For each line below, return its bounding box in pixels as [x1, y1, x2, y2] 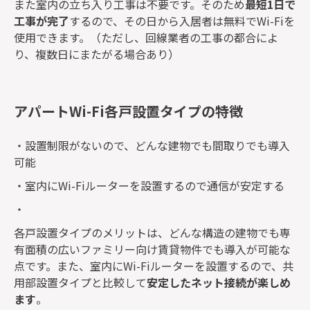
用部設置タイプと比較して [14, 274, 147, 291]
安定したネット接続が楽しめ [147, 274, 291, 291]
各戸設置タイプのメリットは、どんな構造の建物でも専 [14, 224, 291, 241]
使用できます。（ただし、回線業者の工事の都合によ [14, 28, 278, 46]
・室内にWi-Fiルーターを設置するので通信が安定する [14, 177, 284, 194]
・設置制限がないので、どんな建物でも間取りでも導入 [14, 137, 290, 154]
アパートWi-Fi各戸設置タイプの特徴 [14, 100, 243, 121]
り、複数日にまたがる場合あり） [14, 45, 179, 62]
